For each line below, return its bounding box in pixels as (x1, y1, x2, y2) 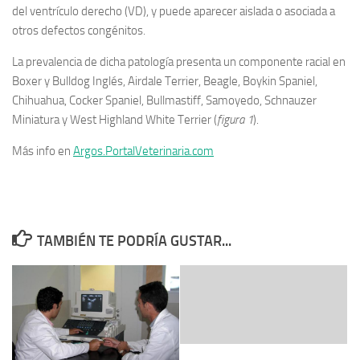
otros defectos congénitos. (12, 22, 145, 38)
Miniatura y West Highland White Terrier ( (12, 112, 217, 127)
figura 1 (217, 112, 253, 127)
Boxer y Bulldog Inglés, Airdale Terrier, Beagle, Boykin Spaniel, (12, 73, 317, 88)
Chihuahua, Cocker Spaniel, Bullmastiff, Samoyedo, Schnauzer (12, 92, 317, 108)
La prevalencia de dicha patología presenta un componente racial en (12, 54, 346, 69)
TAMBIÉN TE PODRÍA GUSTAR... (36, 231, 231, 250)
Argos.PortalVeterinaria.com (73, 143, 214, 158)
